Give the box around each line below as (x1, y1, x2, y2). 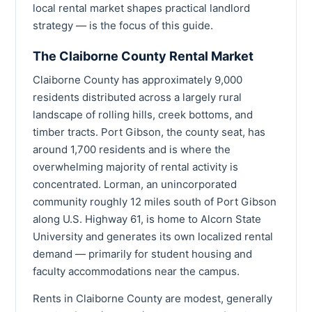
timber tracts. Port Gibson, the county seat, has (33, 125, 265, 139)
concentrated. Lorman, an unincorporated (33, 177, 237, 191)
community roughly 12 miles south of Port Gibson (33, 194, 276, 208)
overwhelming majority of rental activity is (33, 159, 238, 173)
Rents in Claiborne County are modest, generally (33, 291, 272, 305)
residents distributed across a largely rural (33, 90, 242, 104)
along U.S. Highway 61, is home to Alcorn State (33, 212, 261, 226)
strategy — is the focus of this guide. (33, 18, 213, 32)
